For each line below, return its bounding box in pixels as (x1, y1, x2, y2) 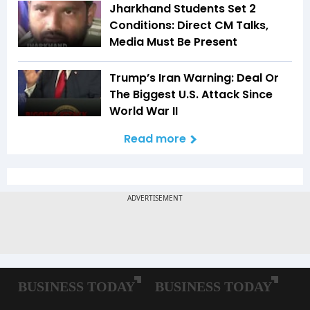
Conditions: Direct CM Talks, (109, 17, 268, 33)
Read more (124, 130, 186, 147)
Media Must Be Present (109, 33, 237, 50)
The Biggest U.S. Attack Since (109, 86, 273, 102)
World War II (109, 102, 178, 119)
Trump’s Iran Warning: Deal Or (109, 69, 279, 86)
